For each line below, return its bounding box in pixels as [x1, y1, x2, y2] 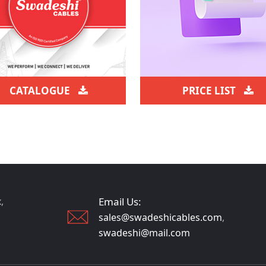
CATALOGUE [9, 84, 72, 98]
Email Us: [99, 195, 141, 209]
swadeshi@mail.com [99, 226, 190, 240]
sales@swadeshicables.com [99, 211, 222, 224]
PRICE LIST [182, 84, 238, 98]
